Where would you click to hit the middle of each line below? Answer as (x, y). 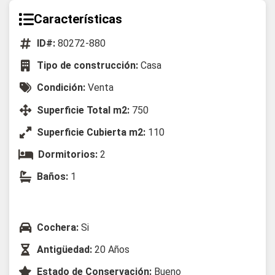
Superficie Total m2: (83, 110)
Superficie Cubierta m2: (91, 132)
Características (78, 19)
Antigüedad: (64, 250)
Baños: (52, 177)
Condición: (61, 88)
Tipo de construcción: (87, 66)
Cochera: (58, 227)
